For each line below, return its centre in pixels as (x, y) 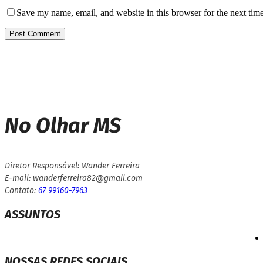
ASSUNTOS (33, 215)
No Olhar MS (63, 126)
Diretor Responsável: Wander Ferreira (72, 166)
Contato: (21, 191)
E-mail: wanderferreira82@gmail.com (74, 178)
